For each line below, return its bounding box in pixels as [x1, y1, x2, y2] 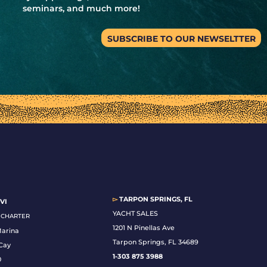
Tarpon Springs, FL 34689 [113, 238, 199, 247]
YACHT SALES [113, 209, 160, 218]
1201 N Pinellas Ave [113, 223, 175, 232]
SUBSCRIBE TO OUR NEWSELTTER [107, 33, 256, 45]
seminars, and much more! [23, 2, 141, 14]
